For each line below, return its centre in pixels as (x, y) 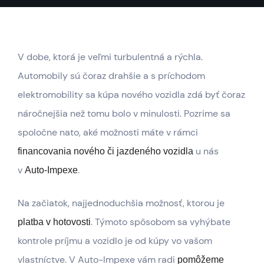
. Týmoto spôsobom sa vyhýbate (161, 222)
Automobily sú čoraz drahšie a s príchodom (111, 75)
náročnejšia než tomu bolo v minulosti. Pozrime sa (124, 113)
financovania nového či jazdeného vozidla (105, 151)
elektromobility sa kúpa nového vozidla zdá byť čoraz (131, 94)
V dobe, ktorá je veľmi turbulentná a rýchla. (110, 57)
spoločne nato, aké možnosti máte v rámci (108, 132)
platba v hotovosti (54, 222)
